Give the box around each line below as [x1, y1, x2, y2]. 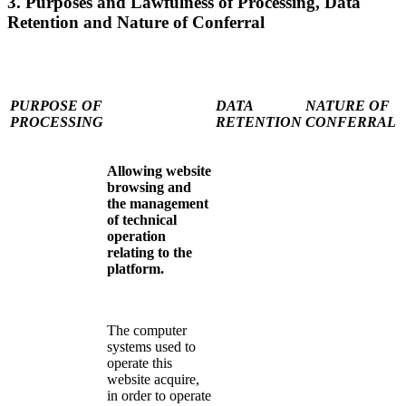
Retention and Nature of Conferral [7, 12, 265, 32]
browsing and [107, 179, 191, 195]
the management [107, 195, 208, 211]
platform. [107, 260, 164, 276]
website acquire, [107, 371, 199, 387]
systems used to [107, 338, 196, 354]
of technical [107, 211, 177, 227]
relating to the [107, 244, 192, 260]
